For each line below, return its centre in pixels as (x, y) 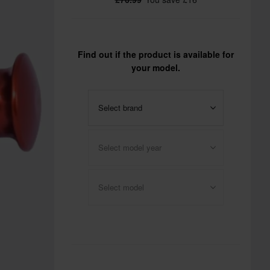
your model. (156, 67)
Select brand (120, 108)
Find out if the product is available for (156, 54)
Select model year (130, 147)
